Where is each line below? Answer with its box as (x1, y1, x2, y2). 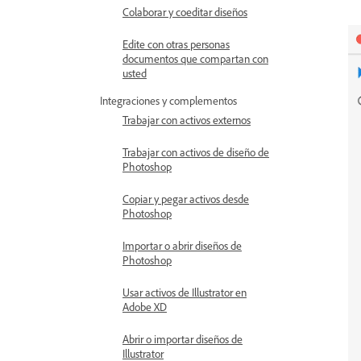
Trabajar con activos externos (122, 113, 251, 127)
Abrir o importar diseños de (122, 332, 243, 346)
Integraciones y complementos (100, 93, 237, 107)
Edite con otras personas (122, 37, 230, 51)
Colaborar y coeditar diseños (122, 5, 247, 19)
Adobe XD (122, 300, 167, 313)
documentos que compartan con (122, 52, 268, 65)
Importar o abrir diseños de (122, 239, 242, 252)
